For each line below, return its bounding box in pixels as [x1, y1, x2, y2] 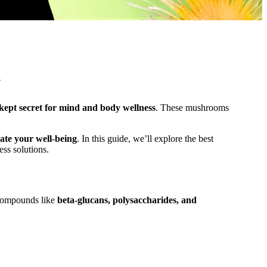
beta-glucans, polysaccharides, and [57, 194, 197, 205]
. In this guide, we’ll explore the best [77, 133, 213, 144]
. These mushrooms [156, 102, 229, 113]
